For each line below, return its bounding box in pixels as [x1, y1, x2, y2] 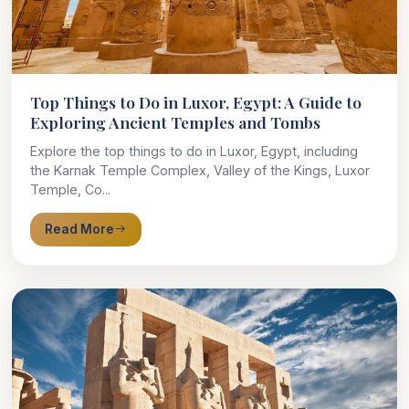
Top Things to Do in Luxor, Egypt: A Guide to [30, 91, 362, 112]
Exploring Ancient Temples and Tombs [30, 111, 320, 132]
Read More [45, 222, 114, 236]
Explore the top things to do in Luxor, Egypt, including [30, 143, 358, 159]
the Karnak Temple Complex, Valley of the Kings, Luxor [30, 163, 370, 178]
